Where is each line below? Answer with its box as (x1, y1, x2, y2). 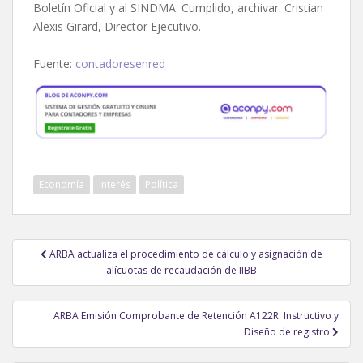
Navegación (11, 235, 128, 262)
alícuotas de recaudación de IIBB (106, 263, 257, 277)
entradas (11, 277, 96, 304)
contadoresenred (75, 56, 165, 72)
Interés (99, 177, 130, 191)
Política (145, 177, 178, 191)
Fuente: (33, 56, 75, 72)
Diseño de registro (244, 324, 332, 339)
